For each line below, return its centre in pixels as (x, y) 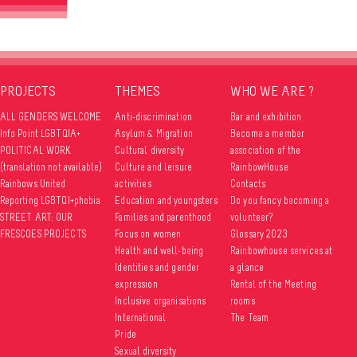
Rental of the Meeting (273, 284)
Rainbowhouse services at (282, 250)
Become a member (268, 133)
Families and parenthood (163, 217)
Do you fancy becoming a (280, 200)
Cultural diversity (149, 150)
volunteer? (252, 217)
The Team (250, 317)
